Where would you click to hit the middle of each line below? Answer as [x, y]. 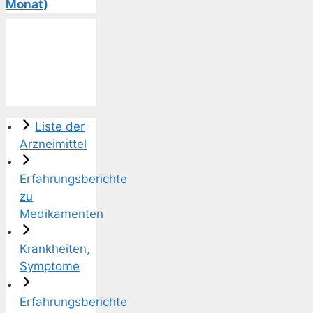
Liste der [60, 127]
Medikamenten [62, 214]
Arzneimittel [53, 144]
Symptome [50, 267]
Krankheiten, [55, 249]
